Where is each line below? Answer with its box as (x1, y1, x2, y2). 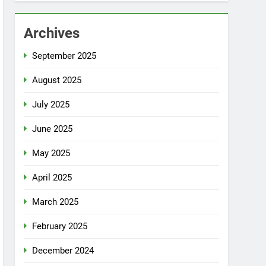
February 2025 (32, 221, 88, 232)
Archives (24, 25, 80, 42)
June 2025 (32, 123, 73, 134)
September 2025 (32, 50, 97, 61)
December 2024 (32, 245, 94, 256)
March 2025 (32, 197, 79, 207)
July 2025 (32, 99, 70, 110)
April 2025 (32, 172, 72, 183)
